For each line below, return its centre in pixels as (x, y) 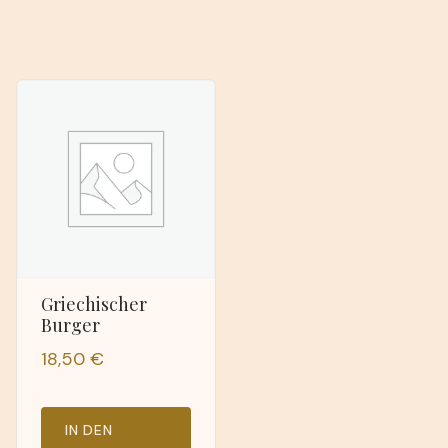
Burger (70, 324)
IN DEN (89, 429)
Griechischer (94, 303)
